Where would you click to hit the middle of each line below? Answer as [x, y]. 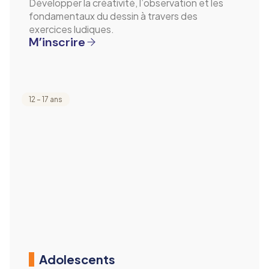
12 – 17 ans [46, 100]
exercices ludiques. [71, 29]
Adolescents [77, 259]
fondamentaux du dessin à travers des [113, 16]
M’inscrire [57, 42]
